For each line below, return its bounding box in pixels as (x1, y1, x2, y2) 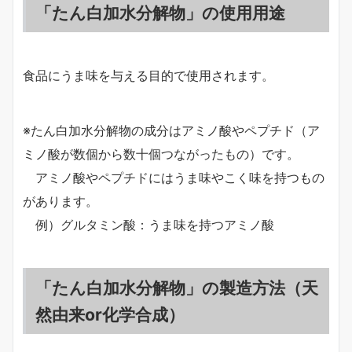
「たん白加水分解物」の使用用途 (35, 2, 285, 23)
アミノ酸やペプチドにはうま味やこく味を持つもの (23, 170, 324, 185)
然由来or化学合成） (35, 304, 185, 324)
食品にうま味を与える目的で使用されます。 (23, 68, 274, 83)
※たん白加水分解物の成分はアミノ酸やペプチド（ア (23, 123, 320, 138)
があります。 (23, 193, 98, 209)
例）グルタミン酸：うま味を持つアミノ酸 (23, 217, 274, 233)
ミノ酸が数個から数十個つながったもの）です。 (23, 146, 299, 162)
